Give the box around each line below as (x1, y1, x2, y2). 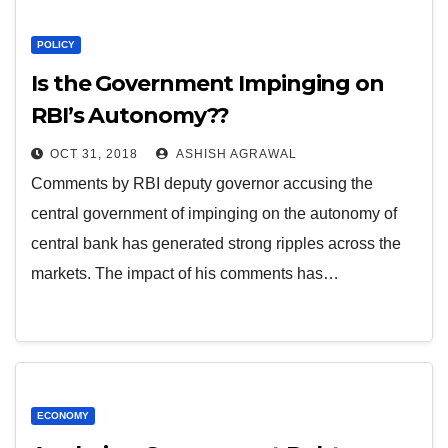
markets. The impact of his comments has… (31, 265, 339, 282)
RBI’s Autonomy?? (31, 102, 230, 129)
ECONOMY (37, 410, 89, 421)
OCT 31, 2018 (50, 147, 138, 161)
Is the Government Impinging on (31, 70, 384, 97)
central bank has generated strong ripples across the (31, 235, 401, 252)
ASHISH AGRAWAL (173, 147, 297, 161)
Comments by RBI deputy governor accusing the (31, 175, 373, 192)
